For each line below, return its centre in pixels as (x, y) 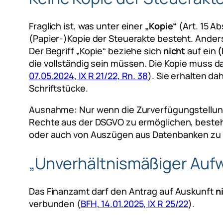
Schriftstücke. (58, 88)
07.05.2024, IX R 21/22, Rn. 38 (88, 76)
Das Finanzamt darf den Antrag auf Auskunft (122, 191)
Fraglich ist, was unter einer (87, 26)
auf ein (202, 51)
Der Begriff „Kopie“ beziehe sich (96, 51)
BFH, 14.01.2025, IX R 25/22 (134, 204)
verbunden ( (55, 204)
